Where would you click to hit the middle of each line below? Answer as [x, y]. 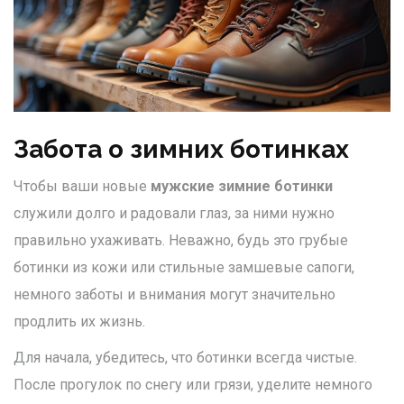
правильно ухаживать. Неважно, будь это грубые [181, 241]
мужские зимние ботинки [242, 187]
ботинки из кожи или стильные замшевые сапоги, [184, 268]
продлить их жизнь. [79, 322]
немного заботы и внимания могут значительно [174, 295]
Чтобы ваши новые [82, 187]
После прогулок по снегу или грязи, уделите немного [193, 385]
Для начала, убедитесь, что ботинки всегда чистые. [185, 358]
